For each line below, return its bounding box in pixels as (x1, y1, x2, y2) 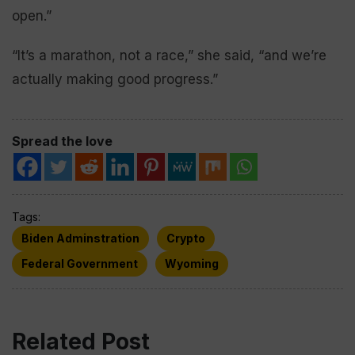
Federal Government (21, 256, 138, 270)
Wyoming (165, 256, 219, 270)
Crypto (166, 231, 205, 245)
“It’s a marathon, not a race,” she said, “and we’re (12, 47, 326, 63)
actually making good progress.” (12, 71, 218, 87)
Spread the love (12, 132, 113, 149)
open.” (12, 7, 52, 24)
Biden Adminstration (21, 231, 139, 245)
